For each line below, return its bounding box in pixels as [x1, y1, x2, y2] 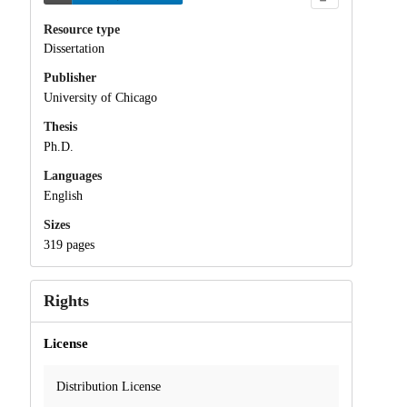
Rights [43, 291, 89, 310]
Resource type [43, 22, 120, 36]
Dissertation [43, 42, 104, 56]
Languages [43, 168, 102, 183]
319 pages [43, 237, 94, 252]
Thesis [43, 120, 77, 134]
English [43, 188, 83, 203]
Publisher [43, 71, 96, 85]
